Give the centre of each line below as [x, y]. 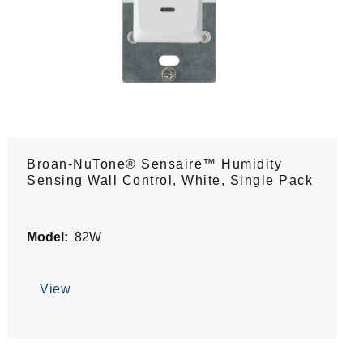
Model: [48, 237]
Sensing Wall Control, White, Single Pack [170, 180]
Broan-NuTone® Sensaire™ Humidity [155, 164]
